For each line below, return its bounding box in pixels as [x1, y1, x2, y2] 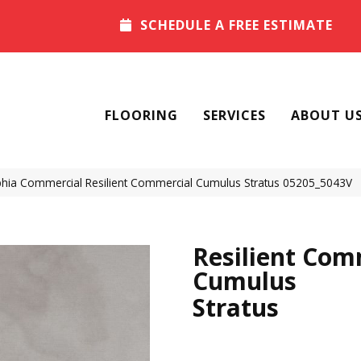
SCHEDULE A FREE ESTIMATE [140, 16, 334, 35]
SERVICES [203, 106, 266, 125]
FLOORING [105, 106, 178, 125]
